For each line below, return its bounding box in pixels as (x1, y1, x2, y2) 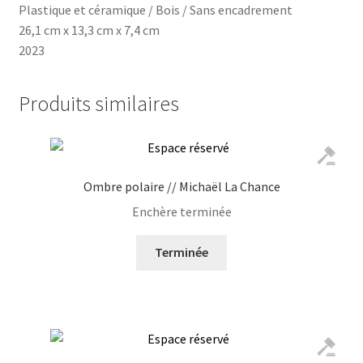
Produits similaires (18, 91, 179, 117)
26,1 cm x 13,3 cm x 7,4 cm (18, 21, 160, 38)
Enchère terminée (131, 203, 232, 220)
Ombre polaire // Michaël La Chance (83, 177, 280, 194)
